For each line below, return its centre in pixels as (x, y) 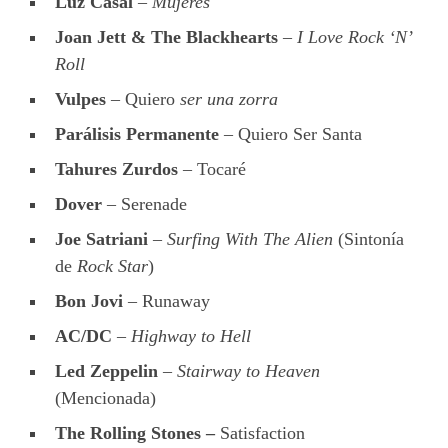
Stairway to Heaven (248, 370)
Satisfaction (262, 432)
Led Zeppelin (106, 370)
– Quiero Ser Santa (290, 133)
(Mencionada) (105, 397)
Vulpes (80, 98)
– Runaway (166, 300)
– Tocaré (212, 168)
